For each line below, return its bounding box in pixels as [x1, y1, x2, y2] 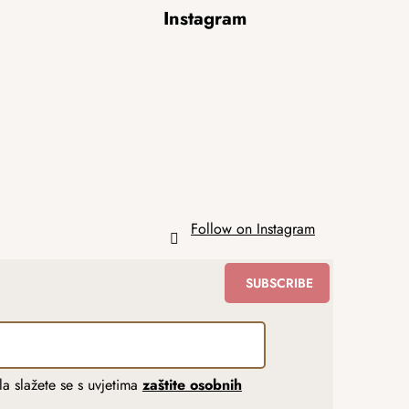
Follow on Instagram [191, 217, 315, 239]
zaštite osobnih [142, 373, 242, 395]
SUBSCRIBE [246, 274, 313, 293]
